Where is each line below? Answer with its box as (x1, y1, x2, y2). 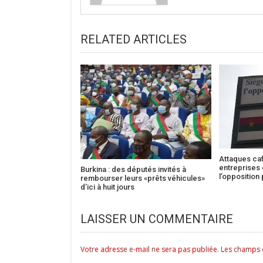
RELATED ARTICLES (80, 32, 187, 46)
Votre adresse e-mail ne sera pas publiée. (80, 244, 219, 254)
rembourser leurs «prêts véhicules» (80, 173, 205, 183)
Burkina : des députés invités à (80, 164, 186, 174)
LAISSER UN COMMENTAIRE (80, 211, 233, 226)
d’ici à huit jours (80, 182, 134, 191)
